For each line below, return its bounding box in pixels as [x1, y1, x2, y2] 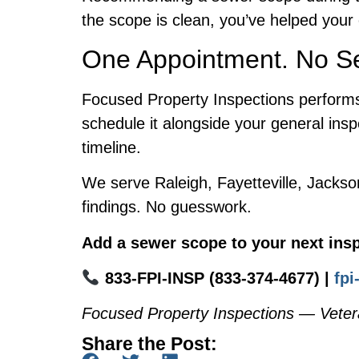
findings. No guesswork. [82, 198, 252, 216]
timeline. [82, 138, 141, 156]
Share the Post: [82, 333, 217, 354]
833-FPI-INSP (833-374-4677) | [99, 268, 334, 287]
